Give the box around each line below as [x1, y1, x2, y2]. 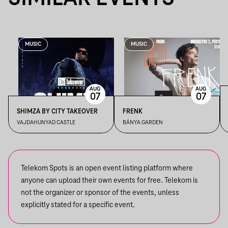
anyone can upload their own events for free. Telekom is [21, 177, 198, 185]
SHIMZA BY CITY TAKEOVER [17, 108, 98, 115]
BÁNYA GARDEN [123, 120, 163, 126]
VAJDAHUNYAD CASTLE [17, 120, 75, 126]
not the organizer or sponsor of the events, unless [21, 189, 179, 197]
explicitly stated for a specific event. [21, 201, 135, 209]
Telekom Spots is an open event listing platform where [21, 164, 193, 173]
